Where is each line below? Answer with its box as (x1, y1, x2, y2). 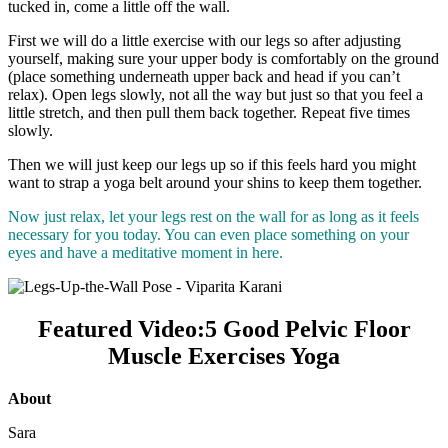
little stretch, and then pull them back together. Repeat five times (8, 103, 410, 121)
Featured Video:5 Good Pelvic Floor (37, 315, 411, 342)
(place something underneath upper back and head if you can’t (8, 67, 400, 85)
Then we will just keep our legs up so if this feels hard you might (8, 155, 416, 173)
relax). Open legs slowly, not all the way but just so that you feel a (8, 85, 423, 103)
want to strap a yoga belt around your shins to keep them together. (8, 173, 422, 191)
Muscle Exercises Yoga (108, 342, 340, 369)
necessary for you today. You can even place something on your (8, 225, 409, 243)
